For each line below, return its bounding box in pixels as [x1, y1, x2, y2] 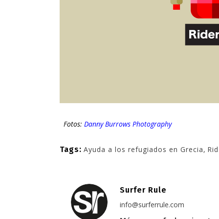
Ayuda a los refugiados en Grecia [84, 145, 203, 154]
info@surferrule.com [120, 200, 184, 210]
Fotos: [64, 119, 84, 129]
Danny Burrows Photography [84, 119, 172, 129]
